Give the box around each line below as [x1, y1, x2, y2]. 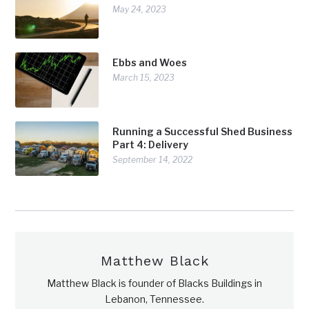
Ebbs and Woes [112, 57, 188, 69]
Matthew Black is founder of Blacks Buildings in [47, 277, 262, 290]
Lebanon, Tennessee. [105, 293, 204, 306]
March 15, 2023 [112, 72, 175, 83]
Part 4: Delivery [112, 138, 189, 150]
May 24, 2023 [112, 3, 167, 14]
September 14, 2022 [112, 154, 193, 165]
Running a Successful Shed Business [112, 125, 293, 137]
